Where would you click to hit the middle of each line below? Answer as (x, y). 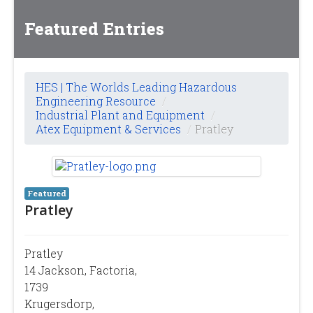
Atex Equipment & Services (108, 129)
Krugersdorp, (59, 303)
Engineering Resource (96, 101)
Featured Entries (94, 28)
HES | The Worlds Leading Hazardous (136, 87)
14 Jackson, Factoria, (81, 270)
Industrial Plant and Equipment (120, 115)
